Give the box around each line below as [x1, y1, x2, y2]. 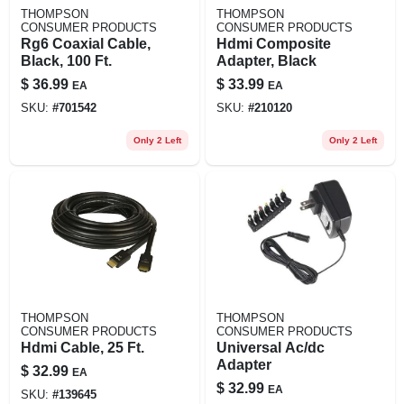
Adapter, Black [216, 52, 317, 69]
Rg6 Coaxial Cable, [20, 35, 151, 51]
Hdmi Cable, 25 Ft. [20, 339, 144, 355]
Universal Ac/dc [216, 339, 325, 355]
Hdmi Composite [216, 35, 331, 51]
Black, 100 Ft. [20, 52, 112, 69]
